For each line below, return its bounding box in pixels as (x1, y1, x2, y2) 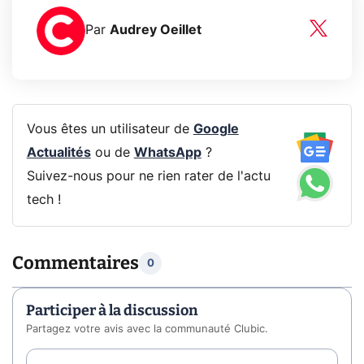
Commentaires (12, 252, 139, 275)
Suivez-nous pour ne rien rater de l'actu (26, 170, 271, 184)
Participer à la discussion (26, 301, 198, 320)
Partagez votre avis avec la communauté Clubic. (26, 324, 268, 336)
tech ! (26, 193, 61, 207)
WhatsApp (133, 146, 201, 160)
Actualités (26, 146, 91, 160)
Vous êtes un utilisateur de (26, 123, 193, 136)
